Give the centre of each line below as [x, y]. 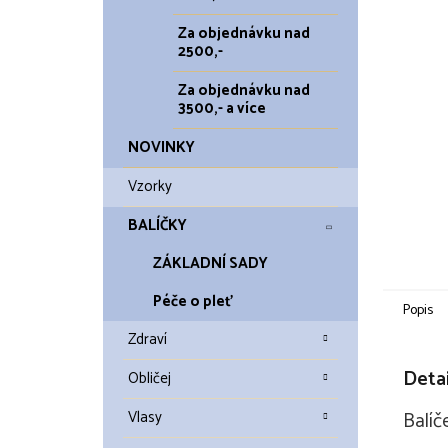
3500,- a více [222, 108]
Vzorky [150, 186]
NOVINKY [161, 147]
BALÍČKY [157, 225]
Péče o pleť [193, 301]
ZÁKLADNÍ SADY [210, 263]
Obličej [149, 378]
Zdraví [147, 339]
